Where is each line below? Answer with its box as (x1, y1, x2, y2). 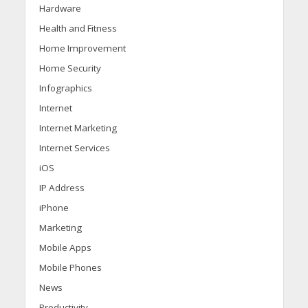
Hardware (38, 1, 81, 14)
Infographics (38, 81, 92, 94)
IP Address (38, 181, 85, 194)
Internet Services (38, 141, 110, 154)
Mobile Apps (38, 241, 91, 254)
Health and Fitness (38, 21, 117, 34)
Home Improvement (38, 41, 126, 54)
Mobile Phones (38, 261, 102, 274)
